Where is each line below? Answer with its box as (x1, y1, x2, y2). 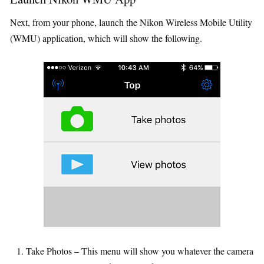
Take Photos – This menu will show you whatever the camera (26, 244, 253, 257)
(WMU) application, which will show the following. (10, 31, 202, 44)
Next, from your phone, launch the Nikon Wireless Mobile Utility (10, 15, 252, 28)
